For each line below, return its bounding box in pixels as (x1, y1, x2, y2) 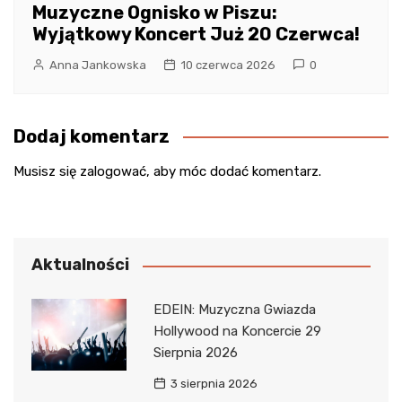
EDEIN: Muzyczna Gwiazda (153, 301, 316, 319)
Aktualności (31, 255, 129, 275)
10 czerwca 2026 (180, 58, 275, 73)
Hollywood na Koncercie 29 (153, 323, 321, 340)
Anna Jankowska (49, 58, 146, 73)
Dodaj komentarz (13, 126, 170, 148)
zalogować (80, 163, 146, 180)
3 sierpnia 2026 (170, 377, 258, 391)
